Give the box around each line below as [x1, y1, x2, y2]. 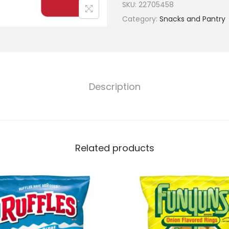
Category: [122, 14, 159, 24]
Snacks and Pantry [159, 14, 225, 24]
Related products [75, 142, 154, 154]
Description [88, 80, 141, 93]
